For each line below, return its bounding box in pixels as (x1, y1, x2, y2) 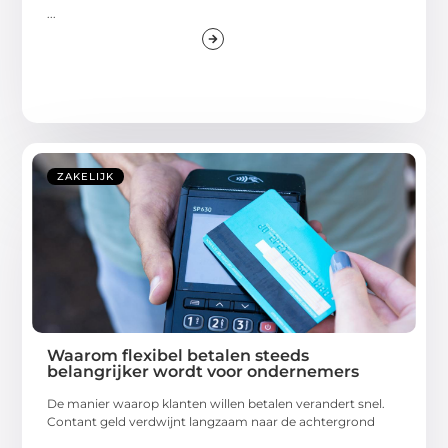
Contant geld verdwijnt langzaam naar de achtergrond (47, 413, 376, 429)
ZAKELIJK (57, 169, 115, 183)
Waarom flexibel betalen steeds (47, 345, 310, 365)
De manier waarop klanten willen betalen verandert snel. (47, 395, 386, 411)
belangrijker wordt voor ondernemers (47, 361, 360, 381)
